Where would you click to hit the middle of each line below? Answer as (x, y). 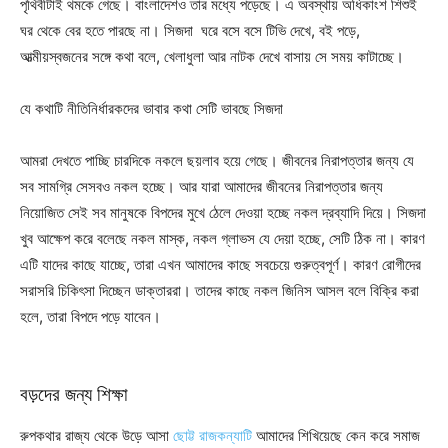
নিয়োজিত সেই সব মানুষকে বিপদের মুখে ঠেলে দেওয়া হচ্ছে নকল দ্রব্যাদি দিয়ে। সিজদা (223, 213)
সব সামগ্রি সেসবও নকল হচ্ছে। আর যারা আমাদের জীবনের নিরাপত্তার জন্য (201, 187)
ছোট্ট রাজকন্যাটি (214, 436)
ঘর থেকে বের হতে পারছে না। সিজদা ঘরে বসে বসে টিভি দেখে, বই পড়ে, (190, 31)
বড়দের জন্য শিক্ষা (74, 395)
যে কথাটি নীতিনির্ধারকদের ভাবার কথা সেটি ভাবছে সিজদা (151, 109)
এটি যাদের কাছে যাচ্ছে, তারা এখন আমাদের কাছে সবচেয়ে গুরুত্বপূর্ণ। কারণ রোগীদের (220, 265)
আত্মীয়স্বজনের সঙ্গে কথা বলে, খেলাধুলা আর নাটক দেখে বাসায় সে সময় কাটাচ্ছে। (212, 57)
